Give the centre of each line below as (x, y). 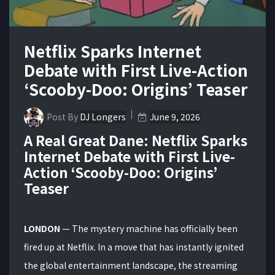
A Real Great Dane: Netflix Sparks (136, 140)
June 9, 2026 (175, 117)
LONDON (42, 228)
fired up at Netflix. (61, 246)
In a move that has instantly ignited (171, 246)
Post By (63, 117)
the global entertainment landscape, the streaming (131, 265)
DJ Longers (103, 117)
